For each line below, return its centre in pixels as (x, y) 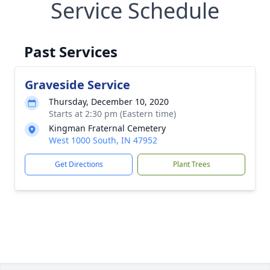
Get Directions (79, 164)
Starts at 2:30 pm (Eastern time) (112, 114)
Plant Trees (191, 164)
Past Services (71, 52)
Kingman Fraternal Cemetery (107, 128)
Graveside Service (77, 85)
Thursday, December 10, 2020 (109, 102)
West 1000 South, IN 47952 (103, 140)
